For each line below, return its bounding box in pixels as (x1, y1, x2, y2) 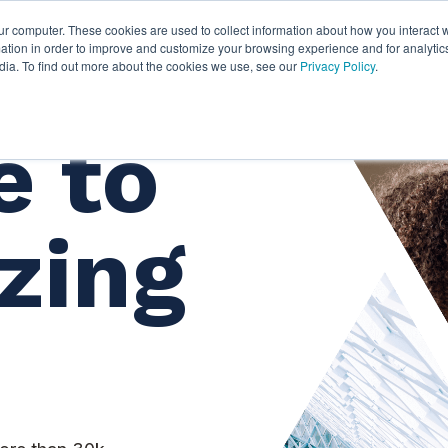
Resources (208, 29, 296, 51)
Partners (88, 29, 158, 51)
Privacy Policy (300, 57, 375, 74)
